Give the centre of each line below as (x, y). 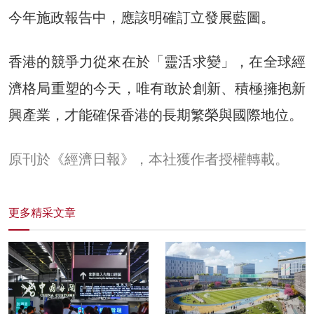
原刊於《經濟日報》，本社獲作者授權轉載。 (149, 159)
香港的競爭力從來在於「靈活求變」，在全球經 (157, 61)
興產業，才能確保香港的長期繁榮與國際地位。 (156, 115)
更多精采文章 (42, 212)
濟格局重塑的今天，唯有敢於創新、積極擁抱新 (157, 88)
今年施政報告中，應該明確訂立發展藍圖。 (142, 17)
